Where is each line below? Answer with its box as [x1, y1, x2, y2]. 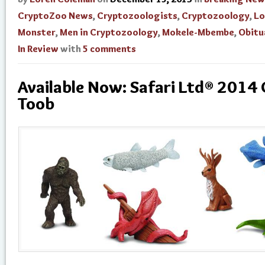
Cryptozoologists [97, 10, 177, 21]
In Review [18, 43, 59, 54]
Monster [18, 27, 56, 38]
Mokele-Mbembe [162, 27, 234, 38]
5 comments [83, 43, 136, 54]
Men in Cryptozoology [60, 27, 158, 38]
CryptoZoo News [18, 10, 93, 21]
